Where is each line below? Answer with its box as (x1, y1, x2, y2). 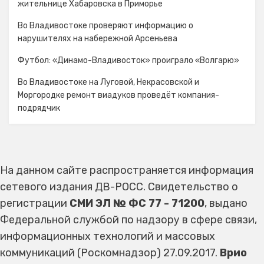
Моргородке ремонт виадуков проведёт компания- (18, 90, 219, 100)
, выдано (204, 197, 247, 210)
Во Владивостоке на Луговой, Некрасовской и (18, 77, 199, 87)
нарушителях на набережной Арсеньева (18, 34, 177, 44)
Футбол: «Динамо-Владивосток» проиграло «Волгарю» (18, 55, 239, 65)
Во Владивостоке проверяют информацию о (18, 21, 193, 31)
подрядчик (18, 103, 60, 113)
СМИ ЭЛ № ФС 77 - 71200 (70, 197, 204, 210)
